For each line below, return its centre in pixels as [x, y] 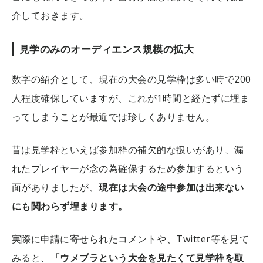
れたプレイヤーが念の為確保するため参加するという [128, 168]
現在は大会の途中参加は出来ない [171, 187]
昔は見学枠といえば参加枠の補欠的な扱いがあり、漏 [128, 149]
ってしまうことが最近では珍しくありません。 [114, 117]
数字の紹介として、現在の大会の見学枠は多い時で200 [131, 79]
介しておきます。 [50, 15]
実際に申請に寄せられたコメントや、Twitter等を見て [131, 239]
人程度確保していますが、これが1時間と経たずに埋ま [131, 98]
